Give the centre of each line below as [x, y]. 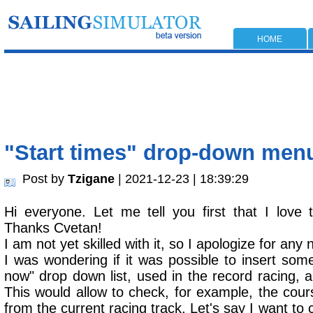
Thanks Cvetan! [53, 228]
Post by [45, 179]
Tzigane [91, 179]
